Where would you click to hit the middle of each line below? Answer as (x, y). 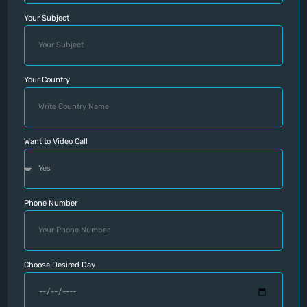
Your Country (47, 79)
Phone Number (50, 203)
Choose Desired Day (59, 265)
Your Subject (46, 18)
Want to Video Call (56, 141)
